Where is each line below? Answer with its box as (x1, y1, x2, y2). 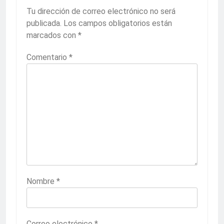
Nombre (26, 176, 56, 186)
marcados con (26, 30, 78, 40)
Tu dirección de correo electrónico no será (26, 6, 175, 16)
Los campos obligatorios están (63, 18, 172, 28)
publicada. (26, 18, 61, 28)
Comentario (26, 52, 69, 62)
